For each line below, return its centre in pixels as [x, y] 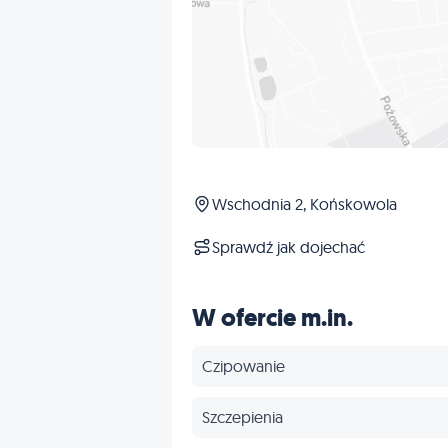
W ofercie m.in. [272, 318]
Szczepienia [242, 417]
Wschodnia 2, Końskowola [304, 204]
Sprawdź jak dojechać [288, 247]
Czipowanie [243, 366]
